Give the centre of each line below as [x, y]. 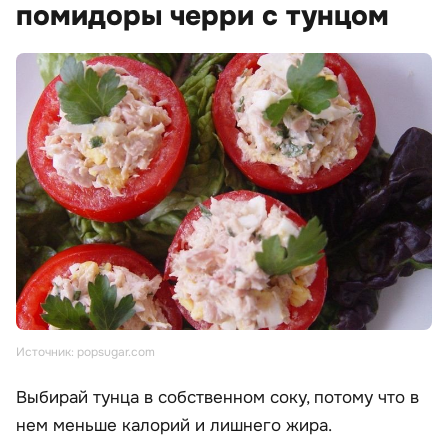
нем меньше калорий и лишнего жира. [174, 426]
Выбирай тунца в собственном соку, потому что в [217, 398]
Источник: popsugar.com [85, 352]
